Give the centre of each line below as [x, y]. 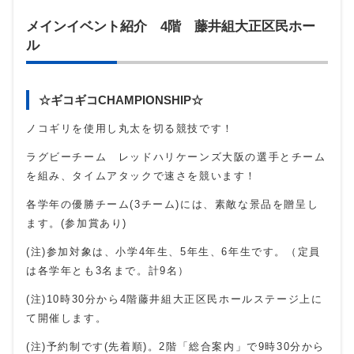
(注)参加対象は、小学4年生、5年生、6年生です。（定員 [173, 252]
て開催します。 [67, 318]
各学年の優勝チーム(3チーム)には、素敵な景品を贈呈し [173, 205]
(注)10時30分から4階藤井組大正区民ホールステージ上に [175, 299]
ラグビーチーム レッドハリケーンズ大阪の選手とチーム [176, 157]
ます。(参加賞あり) [77, 224]
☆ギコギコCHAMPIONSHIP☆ [121, 100]
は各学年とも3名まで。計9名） [108, 271]
